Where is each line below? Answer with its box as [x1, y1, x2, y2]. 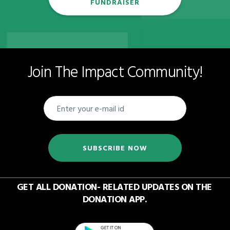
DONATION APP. [82, 191, 146, 206]
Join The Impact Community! [27, 59, 203, 83]
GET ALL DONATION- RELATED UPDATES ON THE [16, 179, 212, 194]
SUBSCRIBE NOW [83, 142, 147, 153]
